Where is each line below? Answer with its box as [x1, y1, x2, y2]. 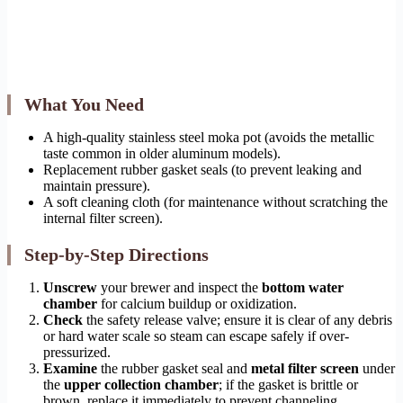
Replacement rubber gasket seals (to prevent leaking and [43, 161, 362, 177]
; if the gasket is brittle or [219, 376, 358, 392]
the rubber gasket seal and [97, 360, 251, 376]
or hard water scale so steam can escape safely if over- [43, 327, 349, 344]
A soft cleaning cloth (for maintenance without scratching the [43, 193, 388, 210]
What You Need [24, 94, 144, 114]
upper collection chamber [64, 376, 219, 392]
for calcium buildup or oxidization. [97, 295, 297, 311]
